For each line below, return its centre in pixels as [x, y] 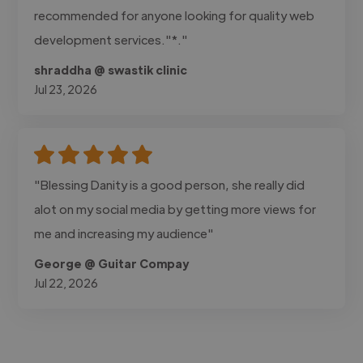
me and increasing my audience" [124, 233]
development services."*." [111, 39]
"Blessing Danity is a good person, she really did [170, 184]
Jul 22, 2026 [66, 282]
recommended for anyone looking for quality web [175, 15]
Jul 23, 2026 [66, 89]
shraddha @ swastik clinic [111, 69]
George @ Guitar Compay [112, 263]
